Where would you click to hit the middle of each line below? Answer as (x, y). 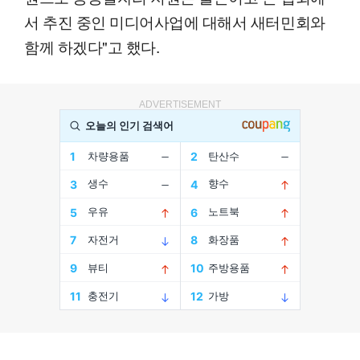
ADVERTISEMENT (180, 104)
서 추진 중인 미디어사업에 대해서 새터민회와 (175, 21)
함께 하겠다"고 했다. (92, 46)
